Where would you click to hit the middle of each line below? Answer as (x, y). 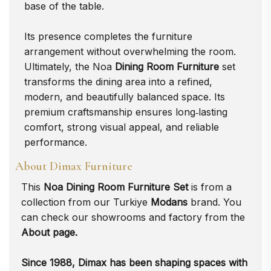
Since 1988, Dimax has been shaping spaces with (134, 262)
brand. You (216, 202)
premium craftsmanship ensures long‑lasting (126, 112)
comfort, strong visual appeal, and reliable (122, 127)
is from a (211, 187)
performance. (56, 142)
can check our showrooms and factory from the (133, 217)
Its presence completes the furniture (108, 36)
